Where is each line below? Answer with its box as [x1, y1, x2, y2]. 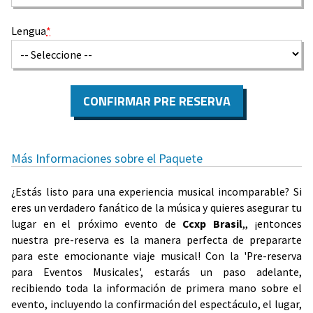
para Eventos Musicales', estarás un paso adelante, [11, 265, 302, 279]
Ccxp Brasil [182, 217, 242, 231]
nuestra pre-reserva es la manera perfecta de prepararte [11, 233, 302, 247]
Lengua [11, 23, 46, 38]
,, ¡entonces [242, 217, 302, 231]
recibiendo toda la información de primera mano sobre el [11, 282, 302, 296]
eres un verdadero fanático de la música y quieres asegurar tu [11, 201, 302, 215]
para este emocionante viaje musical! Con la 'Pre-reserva [11, 249, 302, 263]
